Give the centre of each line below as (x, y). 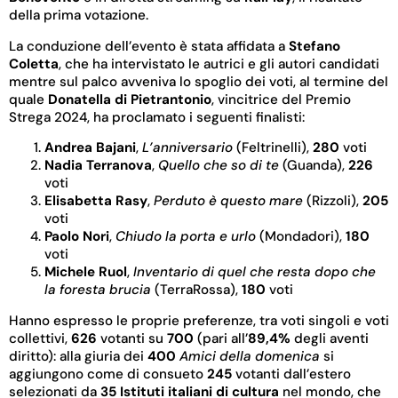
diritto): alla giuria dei (78, 357)
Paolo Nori (77, 237)
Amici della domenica (250, 357)
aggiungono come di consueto (108, 374)
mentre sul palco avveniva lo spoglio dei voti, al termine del (199, 81)
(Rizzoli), (333, 201)
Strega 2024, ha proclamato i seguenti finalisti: (157, 117)
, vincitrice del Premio (281, 99)
